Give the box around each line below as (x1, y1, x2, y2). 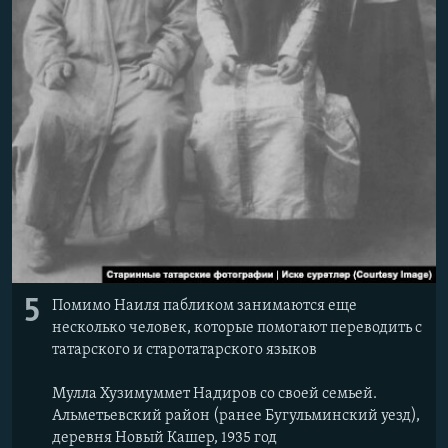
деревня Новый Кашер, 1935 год (52, 429, 277, 446)
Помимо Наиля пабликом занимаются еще (52, 297, 357, 314)
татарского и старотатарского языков (52, 341, 317, 358)
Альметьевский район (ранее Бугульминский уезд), (52, 407, 420, 424)
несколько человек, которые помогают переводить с (52, 319, 422, 336)
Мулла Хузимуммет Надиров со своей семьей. (52, 385, 377, 402)
